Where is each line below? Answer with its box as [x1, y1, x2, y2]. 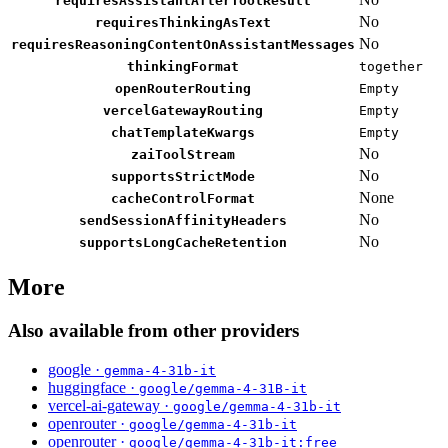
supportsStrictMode [111, 168, 255, 184]
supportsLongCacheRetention [79, 234, 287, 250]
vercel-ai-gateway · [48, 397, 173, 415]
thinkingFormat [127, 58, 239, 74]
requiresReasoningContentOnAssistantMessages [11, 36, 355, 52]
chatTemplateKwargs [111, 124, 255, 140]
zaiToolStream [131, 146, 235, 162]
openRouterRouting [115, 80, 251, 96]
